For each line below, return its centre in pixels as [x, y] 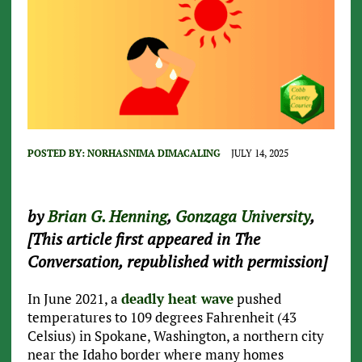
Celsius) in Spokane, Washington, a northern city [175, 336]
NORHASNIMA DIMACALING [154, 154]
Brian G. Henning [107, 217]
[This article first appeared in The [143, 239]
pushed [257, 299]
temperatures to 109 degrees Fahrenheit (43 [162, 318]
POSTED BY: [57, 154]
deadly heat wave [177, 299]
